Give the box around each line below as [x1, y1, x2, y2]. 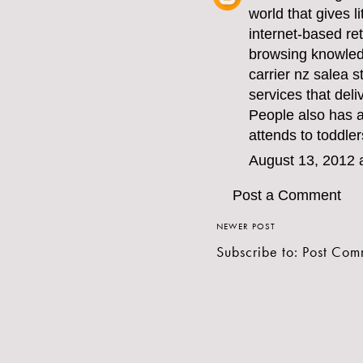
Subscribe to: [216, 242, 302, 262]
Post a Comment [233, 187, 341, 204]
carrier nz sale [249, 66, 340, 83]
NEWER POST [216, 220, 275, 233]
